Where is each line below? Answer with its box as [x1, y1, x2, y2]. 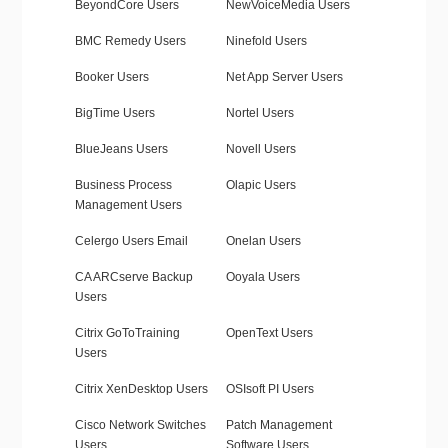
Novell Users [225, 142, 296, 157]
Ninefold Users [225, 34, 307, 49]
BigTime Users [74, 106, 155, 121]
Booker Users [74, 70, 149, 85]
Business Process [74, 178, 172, 193]
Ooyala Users [225, 270, 300, 285]
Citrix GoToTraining [74, 326, 180, 341]
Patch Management [225, 418, 332, 433]
